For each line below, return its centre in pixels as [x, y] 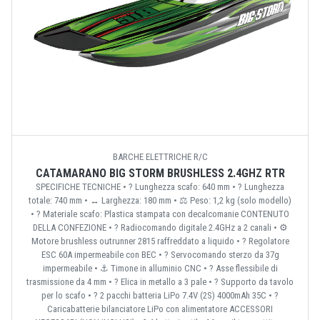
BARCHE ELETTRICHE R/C [160, 156]
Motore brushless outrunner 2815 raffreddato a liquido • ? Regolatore [160, 241]
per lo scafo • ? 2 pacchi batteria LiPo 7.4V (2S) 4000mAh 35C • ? [160, 295]
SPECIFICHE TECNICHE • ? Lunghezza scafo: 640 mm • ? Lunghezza [160, 186]
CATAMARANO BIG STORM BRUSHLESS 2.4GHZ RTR [160, 173]
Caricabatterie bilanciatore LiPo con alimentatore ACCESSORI [160, 309]
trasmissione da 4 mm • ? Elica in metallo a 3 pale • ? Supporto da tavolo [160, 281]
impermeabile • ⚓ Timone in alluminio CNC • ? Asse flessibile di [160, 268]
